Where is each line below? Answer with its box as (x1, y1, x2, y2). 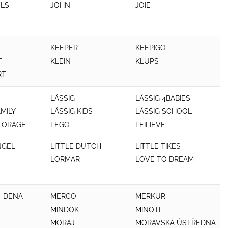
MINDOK (50, 206, 79, 214)
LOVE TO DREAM (135, 155, 194, 163)
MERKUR (135, 192, 166, 201)
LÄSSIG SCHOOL (135, 107, 192, 116)
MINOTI (135, 206, 161, 214)
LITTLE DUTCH (50, 142, 102, 150)
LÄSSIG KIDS (50, 107, 93, 116)
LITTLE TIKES (135, 142, 181, 150)
